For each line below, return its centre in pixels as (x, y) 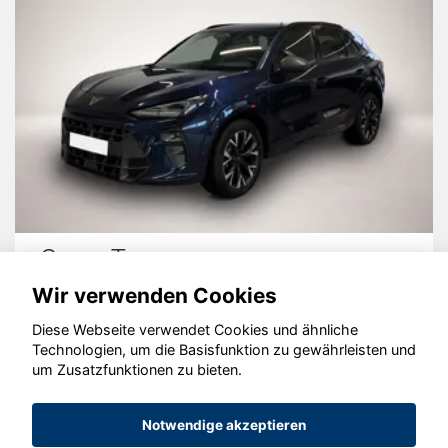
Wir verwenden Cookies (154, 295)
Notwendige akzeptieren (224, 425)
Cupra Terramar (124, 258)
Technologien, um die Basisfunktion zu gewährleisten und (224, 350)
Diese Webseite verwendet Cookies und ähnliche (195, 330)
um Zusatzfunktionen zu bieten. (137, 370)
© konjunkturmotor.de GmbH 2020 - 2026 (224, 371)
